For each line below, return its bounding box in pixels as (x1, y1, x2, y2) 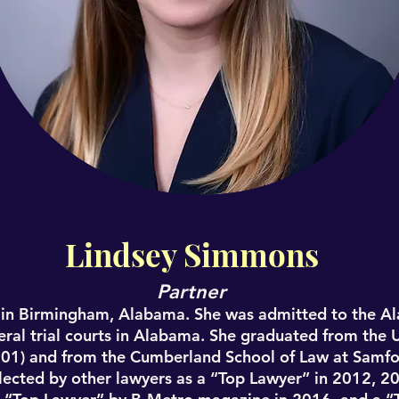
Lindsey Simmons (64, 233, 319, 275)
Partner (157, 280, 226, 304)
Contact (179, 2, 220, 16)
